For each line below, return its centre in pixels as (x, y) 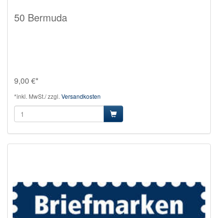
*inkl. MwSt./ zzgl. (38, 96)
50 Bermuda (41, 17)
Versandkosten (81, 96)
